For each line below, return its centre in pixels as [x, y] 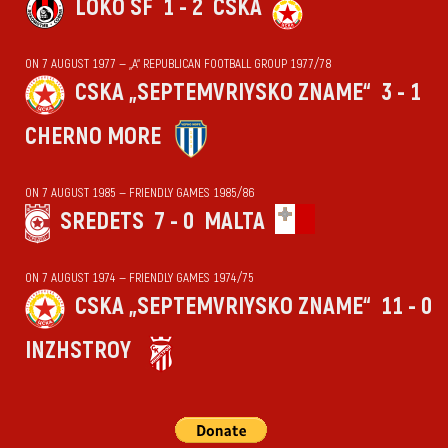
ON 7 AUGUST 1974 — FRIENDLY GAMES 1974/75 [139, 277]
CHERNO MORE [93, 136]
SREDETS [102, 221]
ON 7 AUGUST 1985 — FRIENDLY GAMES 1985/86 [139, 192]
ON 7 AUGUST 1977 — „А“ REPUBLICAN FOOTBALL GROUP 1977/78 [178, 63]
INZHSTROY [78, 350]
